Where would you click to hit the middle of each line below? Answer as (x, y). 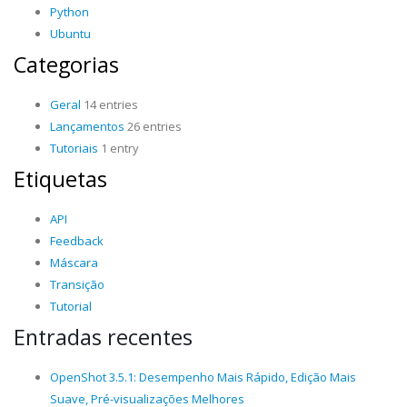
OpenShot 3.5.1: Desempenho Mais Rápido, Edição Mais (203, 377)
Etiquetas (60, 179)
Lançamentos (87, 126)
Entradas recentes (103, 337)
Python (69, 12)
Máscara (74, 263)
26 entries (153, 126)
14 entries (109, 104)
